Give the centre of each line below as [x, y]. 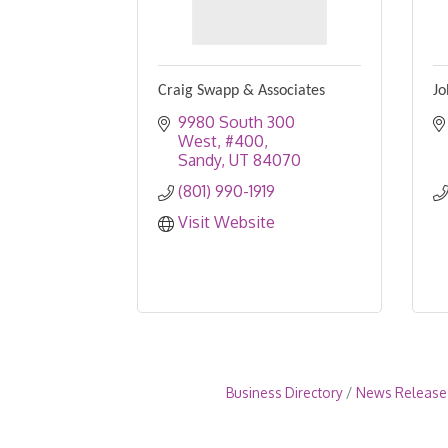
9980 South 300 [236, 122]
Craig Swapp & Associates [241, 91]
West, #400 [221, 141]
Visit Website [226, 222]
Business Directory [284, 393]
